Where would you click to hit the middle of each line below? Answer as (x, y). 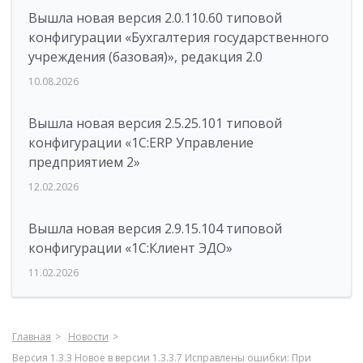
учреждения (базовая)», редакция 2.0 (145, 57)
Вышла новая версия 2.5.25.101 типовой (155, 123)
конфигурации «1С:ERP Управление (141, 143)
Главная (32, 337)
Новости (88, 337)
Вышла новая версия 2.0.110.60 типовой (155, 18)
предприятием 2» (84, 162)
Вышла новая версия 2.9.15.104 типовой (155, 228)
